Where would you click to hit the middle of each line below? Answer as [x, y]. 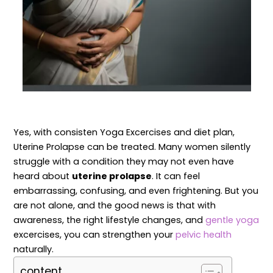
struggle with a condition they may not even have [124, 162]
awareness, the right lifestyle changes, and [110, 220]
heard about [43, 176]
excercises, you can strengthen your [95, 235]
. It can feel [176, 176]
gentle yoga [232, 220]
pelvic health [204, 235]
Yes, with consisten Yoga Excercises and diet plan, [124, 133]
